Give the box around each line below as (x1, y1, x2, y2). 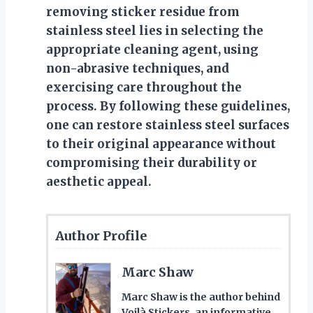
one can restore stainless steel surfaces (46, 117, 289, 133)
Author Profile (55, 227, 147, 244)
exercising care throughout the (46, 79, 242, 95)
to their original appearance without (46, 136, 276, 152)
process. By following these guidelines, (46, 98, 290, 114)
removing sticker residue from (46, 3, 240, 20)
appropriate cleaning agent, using (46, 41, 259, 57)
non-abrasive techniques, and (46, 60, 229, 76)
